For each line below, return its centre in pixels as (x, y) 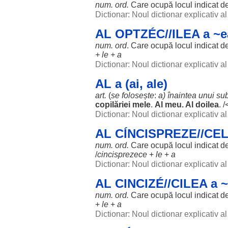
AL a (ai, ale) (131, 84)
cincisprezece (122, 154)
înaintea (182, 95)
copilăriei (113, 105)
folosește (138, 95)
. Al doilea (200, 105)
